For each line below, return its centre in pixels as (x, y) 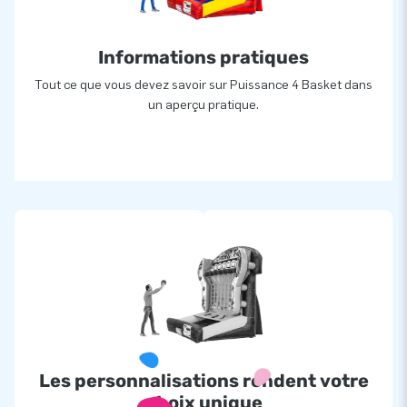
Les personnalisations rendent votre (203, 380)
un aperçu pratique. (203, 104)
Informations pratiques (203, 57)
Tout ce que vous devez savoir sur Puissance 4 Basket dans (203, 84)
